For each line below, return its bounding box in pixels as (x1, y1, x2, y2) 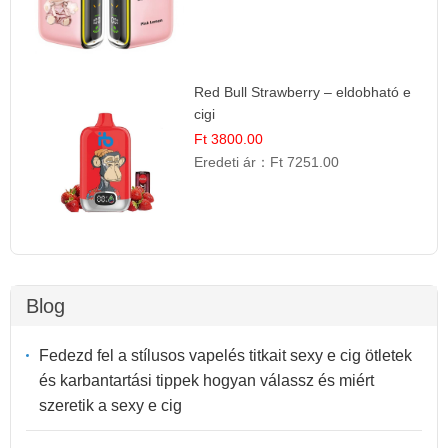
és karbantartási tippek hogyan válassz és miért (39, 372, 374, 390)
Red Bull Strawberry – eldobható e (194, 83, 412, 100)
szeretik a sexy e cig (39, 397, 182, 415)
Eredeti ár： (194, 153, 271, 170)
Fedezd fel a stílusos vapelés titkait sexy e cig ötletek (39, 347, 412, 365)
